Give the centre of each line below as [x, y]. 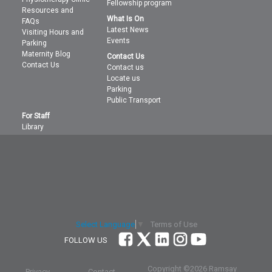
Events [119, 41]
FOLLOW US [86, 240]
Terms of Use [174, 224]
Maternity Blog [46, 54]
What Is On [126, 19]
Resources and [48, 11]
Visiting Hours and [53, 32]
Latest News [128, 30]
